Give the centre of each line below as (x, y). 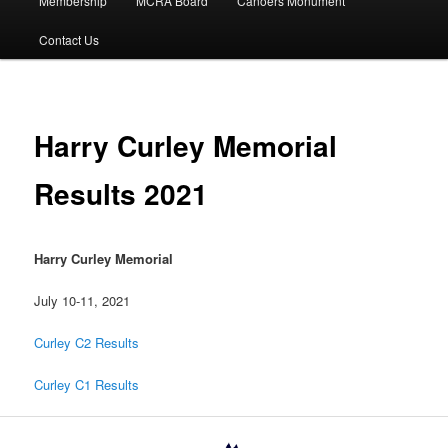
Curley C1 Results (87, 385)
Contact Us (68, 40)
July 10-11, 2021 (82, 301)
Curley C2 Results (87, 343)
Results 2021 (121, 194)
